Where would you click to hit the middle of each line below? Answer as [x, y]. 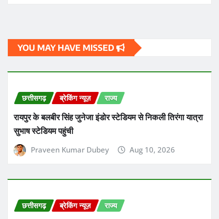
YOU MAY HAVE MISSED [67, 48]
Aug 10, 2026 [153, 150]
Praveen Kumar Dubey [70, 150]
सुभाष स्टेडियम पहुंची [44, 131]
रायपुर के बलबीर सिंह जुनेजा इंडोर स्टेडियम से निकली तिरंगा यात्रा [108, 117]
